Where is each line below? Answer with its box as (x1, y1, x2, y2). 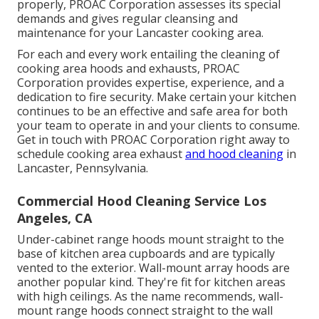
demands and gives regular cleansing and (17, 11, 238, 27)
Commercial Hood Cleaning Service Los (17, 192, 266, 210)
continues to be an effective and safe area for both (17, 103, 288, 120)
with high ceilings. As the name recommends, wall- (17, 288, 283, 305)
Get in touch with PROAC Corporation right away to (17, 132, 290, 148)
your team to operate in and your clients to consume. (17, 117, 300, 134)
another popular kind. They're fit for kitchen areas (17, 274, 286, 291)
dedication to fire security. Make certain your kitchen (17, 89, 296, 105)
